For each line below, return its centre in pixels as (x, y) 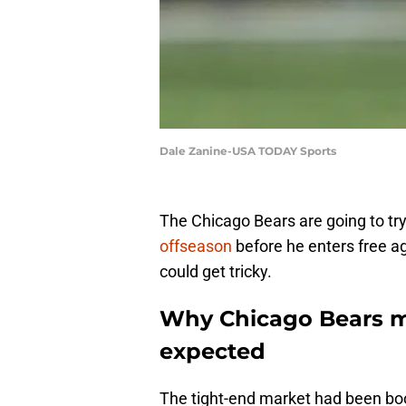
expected (213, 352)
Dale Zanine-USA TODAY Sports (248, 151)
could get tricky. (216, 272)
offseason (196, 246)
